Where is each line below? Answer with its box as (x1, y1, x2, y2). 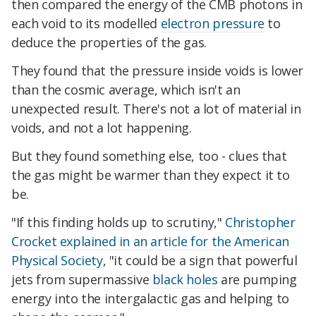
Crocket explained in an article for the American (11, 232, 289, 250)
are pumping (217, 270, 297, 288)
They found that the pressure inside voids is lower (11, 62, 304, 80)
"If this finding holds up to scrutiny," (11, 213, 226, 231)
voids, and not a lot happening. (11, 119, 192, 137)
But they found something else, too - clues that (11, 147, 287, 165)
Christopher (225, 213, 296, 231)
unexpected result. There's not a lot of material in (11, 100, 301, 118)
